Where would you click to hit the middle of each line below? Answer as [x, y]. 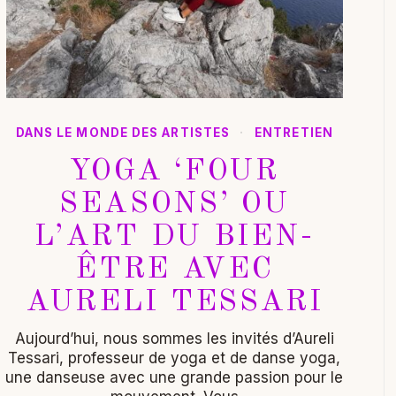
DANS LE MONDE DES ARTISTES [123, 132]
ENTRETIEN [294, 132]
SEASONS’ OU [174, 204]
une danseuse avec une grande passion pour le [175, 377]
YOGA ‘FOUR [174, 171]
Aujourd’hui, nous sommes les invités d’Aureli [174, 338]
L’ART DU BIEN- [175, 236]
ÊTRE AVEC [175, 269]
